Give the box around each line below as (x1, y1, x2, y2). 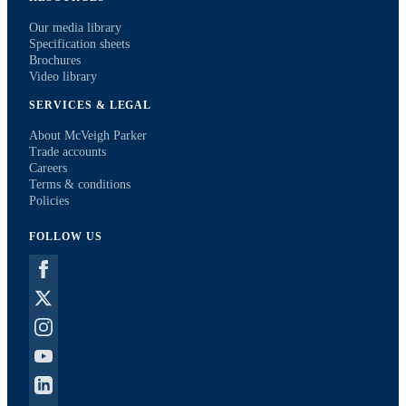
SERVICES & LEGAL (29, 99, 152, 111)
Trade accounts (29, 145, 106, 159)
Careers (29, 161, 67, 175)
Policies (29, 194, 69, 208)
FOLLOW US (29, 230, 102, 243)
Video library (29, 70, 97, 84)
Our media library (29, 21, 121, 35)
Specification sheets (29, 37, 130, 52)
